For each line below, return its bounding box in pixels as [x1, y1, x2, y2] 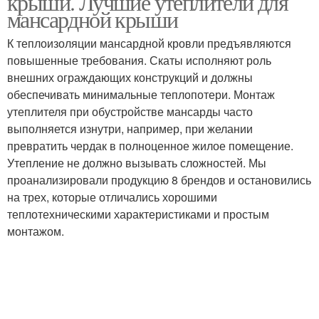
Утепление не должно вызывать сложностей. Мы [7, 155, 266, 171]
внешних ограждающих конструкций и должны [7, 69, 253, 85]
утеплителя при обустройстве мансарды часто [7, 103, 253, 120]
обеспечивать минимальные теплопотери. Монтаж [7, 86, 275, 103]
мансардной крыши [7, 4, 178, 34]
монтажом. [7, 223, 64, 239]
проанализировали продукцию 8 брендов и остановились [7, 172, 311, 188]
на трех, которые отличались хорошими [7, 189, 217, 205]
